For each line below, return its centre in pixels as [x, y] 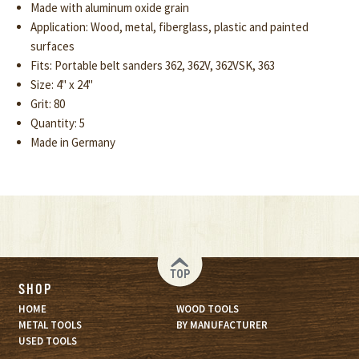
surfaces [52, 46]
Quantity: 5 [57, 123]
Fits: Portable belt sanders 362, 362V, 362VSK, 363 [152, 66]
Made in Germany [73, 143]
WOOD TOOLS [207, 309]
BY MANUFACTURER [222, 325]
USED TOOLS [47, 341]
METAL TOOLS [50, 325]
